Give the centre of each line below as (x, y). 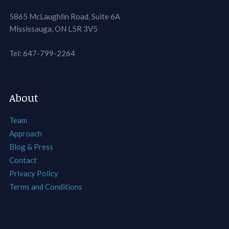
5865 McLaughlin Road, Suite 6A (64, 17)
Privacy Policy (33, 174)
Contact (23, 160)
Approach (25, 134)
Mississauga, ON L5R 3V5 (53, 29)
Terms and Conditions (45, 187)
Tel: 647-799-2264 (42, 53)
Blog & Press (31, 147)
